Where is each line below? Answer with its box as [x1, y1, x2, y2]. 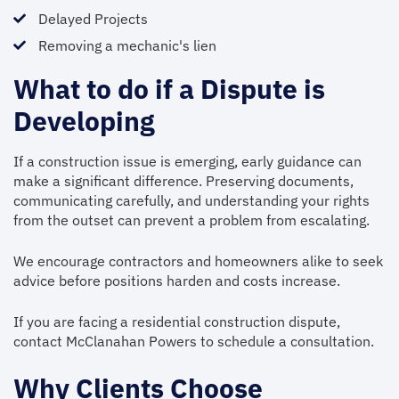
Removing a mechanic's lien [37, 37, 216, 54]
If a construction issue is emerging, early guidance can [13, 152, 362, 170]
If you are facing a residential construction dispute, [13, 313, 340, 330]
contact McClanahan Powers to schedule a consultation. [13, 332, 374, 350]
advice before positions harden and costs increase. [13, 272, 340, 289]
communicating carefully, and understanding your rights [13, 191, 370, 209]
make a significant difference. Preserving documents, [13, 172, 354, 190]
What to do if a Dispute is [13, 71, 325, 106]
